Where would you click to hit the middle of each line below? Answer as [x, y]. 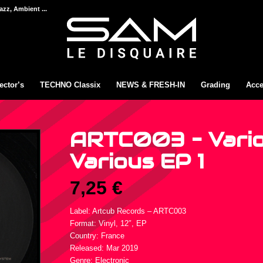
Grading [216, 85]
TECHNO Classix [70, 85]
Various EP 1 [137, 161]
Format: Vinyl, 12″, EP [109, 224]
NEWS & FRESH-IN [151, 85]
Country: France [97, 236]
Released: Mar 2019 [104, 248]
